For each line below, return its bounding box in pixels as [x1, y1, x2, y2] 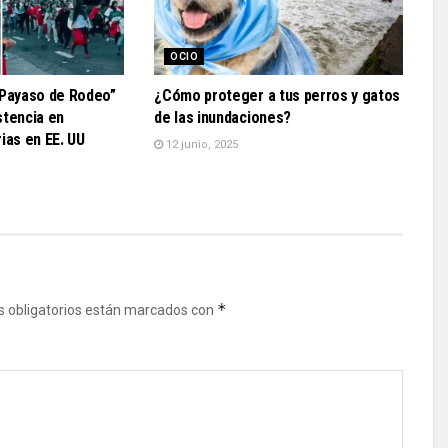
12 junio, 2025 [163, 138, 239, 152]
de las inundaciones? [154, 108, 291, 128]
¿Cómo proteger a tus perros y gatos [154, 86, 401, 106]
